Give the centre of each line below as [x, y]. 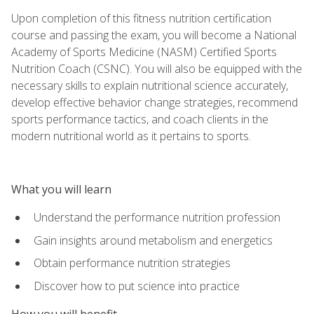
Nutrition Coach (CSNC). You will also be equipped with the [157, 68]
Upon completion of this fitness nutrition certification [141, 18]
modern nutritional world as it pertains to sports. [131, 136]
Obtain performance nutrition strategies [132, 263]
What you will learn [61, 189]
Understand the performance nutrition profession [157, 217]
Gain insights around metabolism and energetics [153, 240]
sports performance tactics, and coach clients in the [140, 119]
